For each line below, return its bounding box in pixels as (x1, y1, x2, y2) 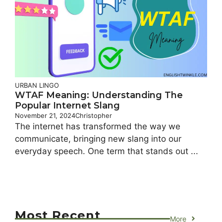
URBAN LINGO (15, 81, 59, 89)
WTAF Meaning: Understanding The (15, 89, 183, 101)
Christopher (75, 111, 112, 119)
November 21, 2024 (15, 111, 75, 119)
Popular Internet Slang (15, 100, 120, 111)
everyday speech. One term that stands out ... (15, 146, 198, 156)
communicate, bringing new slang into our (15, 133, 181, 144)
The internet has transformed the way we (15, 121, 180, 131)
